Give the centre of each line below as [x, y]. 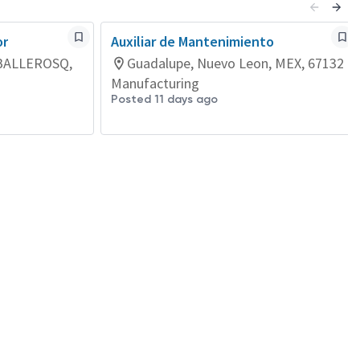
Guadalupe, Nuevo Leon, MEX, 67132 [235, 63]
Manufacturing [155, 83]
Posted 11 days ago [164, 99]
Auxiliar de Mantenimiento [192, 41]
